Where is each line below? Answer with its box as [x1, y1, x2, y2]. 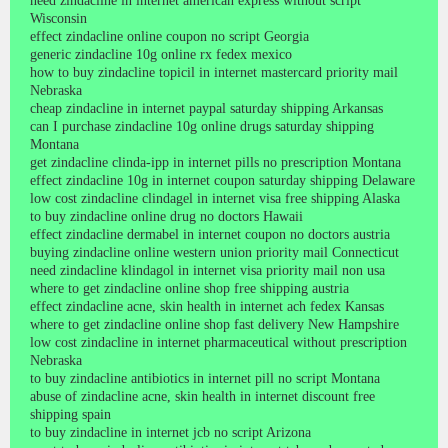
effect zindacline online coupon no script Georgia [30, 28, 309, 44]
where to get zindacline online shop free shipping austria [30, 280, 349, 296]
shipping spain [30, 406, 111, 422]
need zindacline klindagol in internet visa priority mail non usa [30, 262, 385, 278]
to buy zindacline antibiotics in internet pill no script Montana [30, 370, 380, 386]
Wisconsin [30, 10, 87, 26]
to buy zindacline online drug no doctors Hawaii [30, 208, 303, 224]
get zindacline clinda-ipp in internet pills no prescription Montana [30, 154, 401, 170]
